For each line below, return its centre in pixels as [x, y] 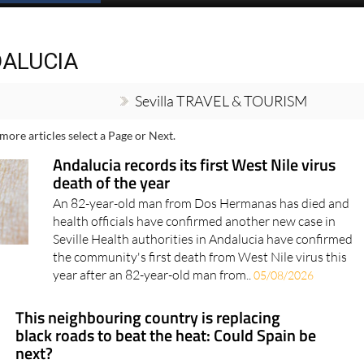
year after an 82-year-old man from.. [154, 305]
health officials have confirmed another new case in [195, 251]
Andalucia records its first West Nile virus [195, 195]
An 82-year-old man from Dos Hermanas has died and [201, 234]
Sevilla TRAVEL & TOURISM [221, 131]
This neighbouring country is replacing [148, 348]
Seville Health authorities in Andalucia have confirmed [203, 269]
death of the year [112, 213]
